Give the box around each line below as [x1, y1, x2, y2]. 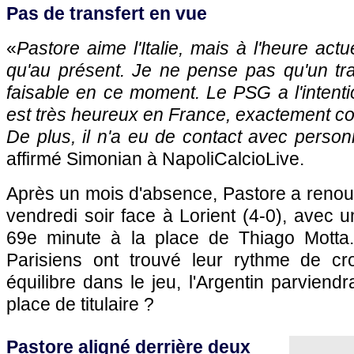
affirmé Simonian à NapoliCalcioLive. [6, 149, 304, 169]
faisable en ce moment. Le [6, 82, 234, 103]
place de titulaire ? [6, 294, 154, 314]
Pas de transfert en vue [6, 3, 207, 24]
